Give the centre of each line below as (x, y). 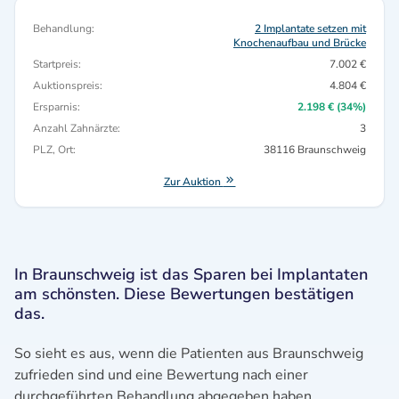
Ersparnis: (57, 107)
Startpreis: (57, 64)
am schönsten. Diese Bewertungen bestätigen (184, 294)
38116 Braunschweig (315, 150)
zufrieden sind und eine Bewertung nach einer (161, 375)
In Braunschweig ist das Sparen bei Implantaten (191, 274)
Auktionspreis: (68, 85)
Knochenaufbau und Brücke (300, 43)
